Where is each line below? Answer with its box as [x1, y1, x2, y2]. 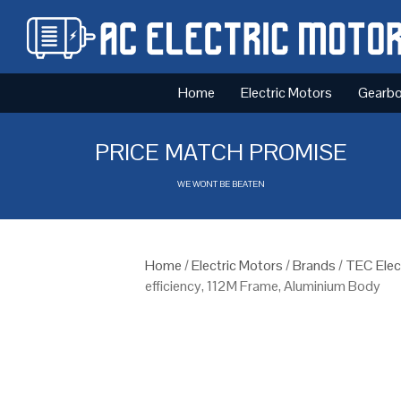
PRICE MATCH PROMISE [95, 136, 348, 167]
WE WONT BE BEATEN [177, 177, 266, 190]
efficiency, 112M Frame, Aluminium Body [145, 276, 380, 295]
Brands [293, 255, 336, 275]
